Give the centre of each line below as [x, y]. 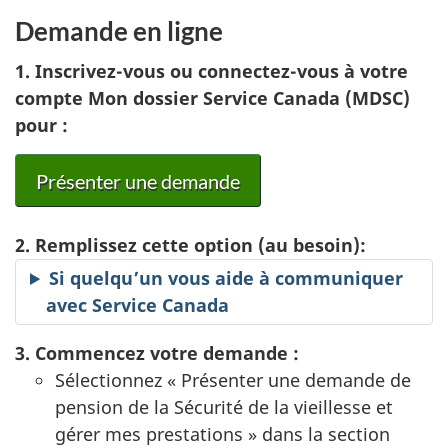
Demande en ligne [119, 30]
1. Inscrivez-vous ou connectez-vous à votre [211, 71]
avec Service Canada [137, 305]
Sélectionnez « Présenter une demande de [233, 380]
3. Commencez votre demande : [157, 353]
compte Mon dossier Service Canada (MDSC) [212, 98]
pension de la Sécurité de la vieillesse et [224, 407]
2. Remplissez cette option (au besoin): [190, 245]
